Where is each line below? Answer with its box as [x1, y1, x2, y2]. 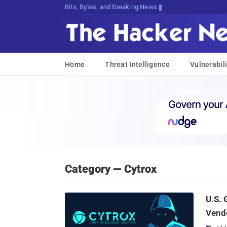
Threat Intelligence [105, 60, 170, 68]
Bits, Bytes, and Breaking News [64, 3, 158, 11]
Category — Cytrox [65, 163, 157, 175]
